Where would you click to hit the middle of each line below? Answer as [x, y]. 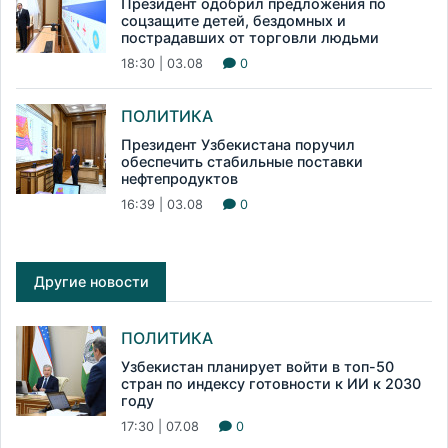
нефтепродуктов [179, 179]
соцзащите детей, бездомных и [233, 21]
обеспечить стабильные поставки [242, 162]
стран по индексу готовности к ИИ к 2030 [271, 384]
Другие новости [91, 282]
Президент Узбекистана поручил [238, 145]
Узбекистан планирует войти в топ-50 [257, 367]
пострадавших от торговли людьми [250, 38]
